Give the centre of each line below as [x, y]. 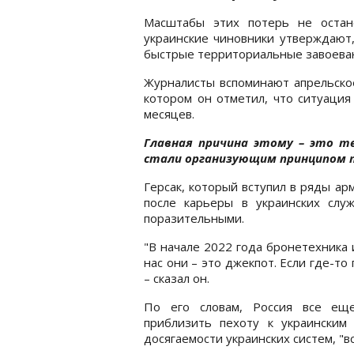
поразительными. [194, 218]
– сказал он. [177, 278]
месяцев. [169, 113]
